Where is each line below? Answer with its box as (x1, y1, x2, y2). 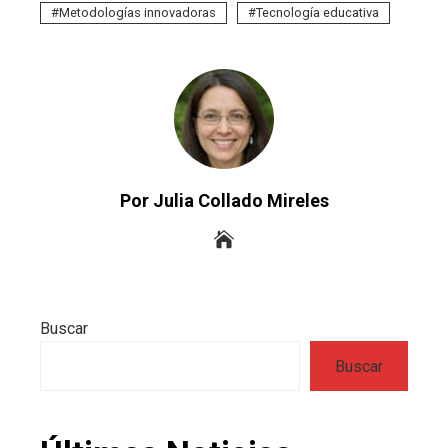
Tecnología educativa (256, 5, 379, 21)
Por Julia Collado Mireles (119, 190, 329, 212)
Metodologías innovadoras (59, 5, 216, 21)
